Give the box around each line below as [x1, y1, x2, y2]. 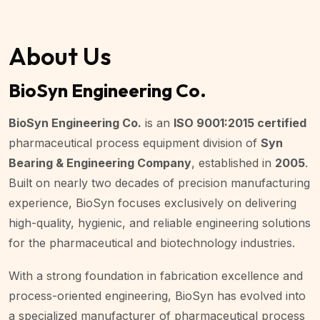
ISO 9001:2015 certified [174, 115, 306, 130]
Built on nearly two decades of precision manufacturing [9, 175, 310, 190]
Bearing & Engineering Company [9, 155, 191, 170]
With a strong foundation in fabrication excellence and [9, 268, 303, 283]
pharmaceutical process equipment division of [9, 135, 261, 150]
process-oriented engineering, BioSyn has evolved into [9, 288, 306, 303]
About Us [9, 40, 111, 71]
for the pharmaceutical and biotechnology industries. [9, 235, 295, 250]
